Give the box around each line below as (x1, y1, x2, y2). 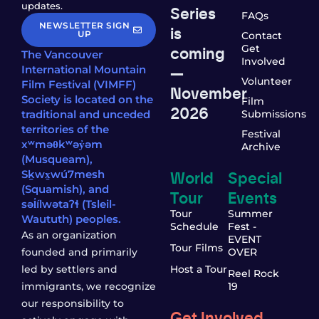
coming (170, 41, 226, 63)
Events (227, 186, 277, 207)
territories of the (21, 122, 109, 136)
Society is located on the (21, 92, 153, 106)
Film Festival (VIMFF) (21, 77, 136, 91)
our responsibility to (21, 296, 124, 310)
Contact (241, 28, 282, 42)
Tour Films (170, 241, 224, 254)
